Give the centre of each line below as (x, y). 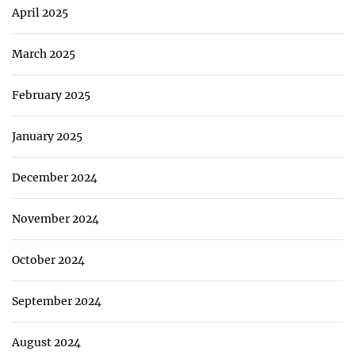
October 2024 (48, 260)
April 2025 (40, 12)
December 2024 (55, 177)
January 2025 (47, 136)
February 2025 (51, 95)
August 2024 (46, 342)
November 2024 (55, 218)
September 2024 (57, 301)
